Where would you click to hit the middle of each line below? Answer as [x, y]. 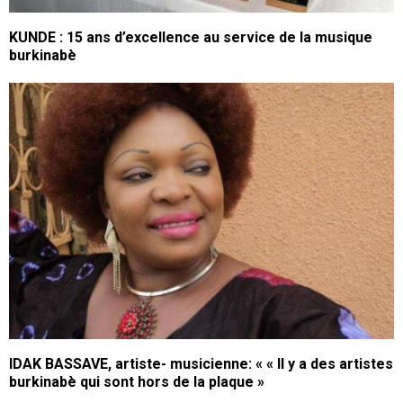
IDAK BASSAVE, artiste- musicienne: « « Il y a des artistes [201, 363]
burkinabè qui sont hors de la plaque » [137, 381]
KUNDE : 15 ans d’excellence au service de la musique [191, 37]
